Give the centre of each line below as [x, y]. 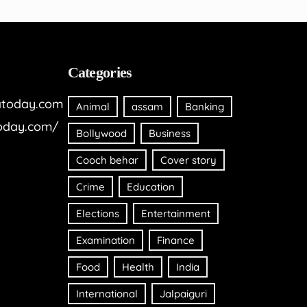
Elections [97, 214]
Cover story [188, 160]
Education [150, 187]
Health [138, 267]
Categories [100, 73]
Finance [175, 241]
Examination [105, 241]
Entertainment [175, 214]
